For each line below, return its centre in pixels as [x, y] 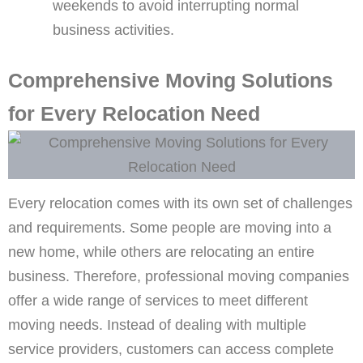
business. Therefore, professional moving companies [179, 276]
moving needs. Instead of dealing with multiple [157, 325]
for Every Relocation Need [134, 114]
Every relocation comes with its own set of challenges [180, 203]
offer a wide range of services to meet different [158, 301]
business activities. [113, 30]
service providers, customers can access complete [171, 349]
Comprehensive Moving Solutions [171, 81]
